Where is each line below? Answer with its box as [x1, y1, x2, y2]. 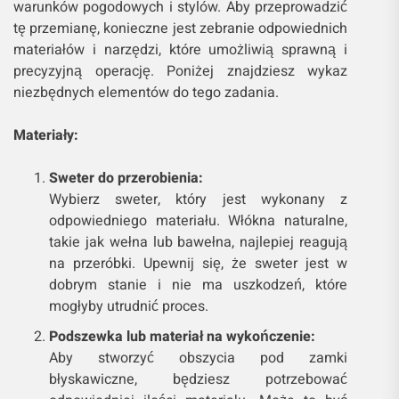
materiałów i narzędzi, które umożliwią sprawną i [13, 39, 348, 61]
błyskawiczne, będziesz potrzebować [49, 369, 348, 391]
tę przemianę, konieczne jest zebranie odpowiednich [13, 18, 348, 40]
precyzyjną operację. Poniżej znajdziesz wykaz [13, 61, 348, 83]
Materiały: [13, 125, 78, 147]
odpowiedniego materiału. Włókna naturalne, [49, 210, 348, 232]
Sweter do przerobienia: [49, 167, 203, 190]
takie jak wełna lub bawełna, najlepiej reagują [49, 232, 348, 254]
